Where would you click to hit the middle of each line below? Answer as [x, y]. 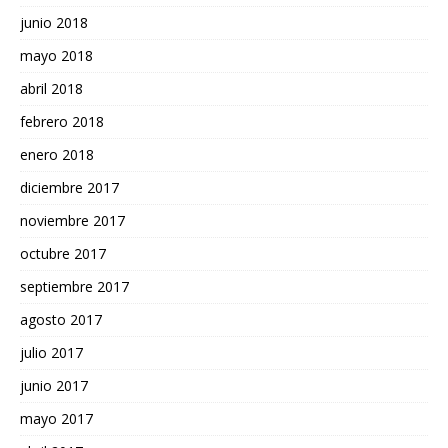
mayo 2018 [56, 56]
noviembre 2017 [72, 221]
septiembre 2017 [74, 287]
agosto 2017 [61, 320]
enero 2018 [57, 155]
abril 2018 [51, 89]
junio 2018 [54, 23]
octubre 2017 [63, 254]
